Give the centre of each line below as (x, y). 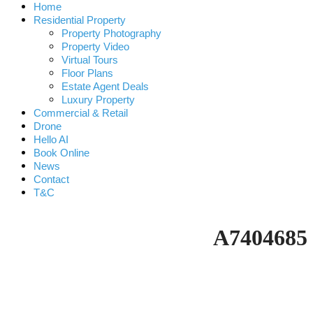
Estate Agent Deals (105, 86)
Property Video (95, 46)
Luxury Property (98, 100)
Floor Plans (87, 73)
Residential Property (80, 20)
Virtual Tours (90, 60)
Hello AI (51, 139)
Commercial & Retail (81, 113)
